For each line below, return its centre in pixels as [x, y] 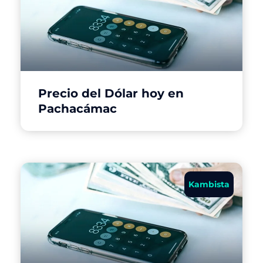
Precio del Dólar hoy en [111, 93]
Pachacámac [77, 108]
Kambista [209, 184]
